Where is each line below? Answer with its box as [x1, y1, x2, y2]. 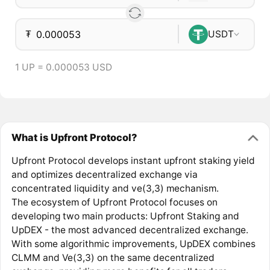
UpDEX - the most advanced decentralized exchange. [11, 224, 248, 236]
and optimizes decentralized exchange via [11, 168, 198, 180]
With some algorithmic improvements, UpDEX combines [11, 237, 256, 250]
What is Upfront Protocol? [11, 131, 137, 144]
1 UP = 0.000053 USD [14, 61, 112, 73]
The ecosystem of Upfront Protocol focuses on [11, 196, 218, 208]
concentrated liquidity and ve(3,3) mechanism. [11, 182, 219, 194]
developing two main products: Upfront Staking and [11, 210, 239, 222]
